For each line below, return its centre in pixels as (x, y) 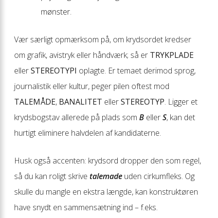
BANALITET (81, 101)
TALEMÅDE (35, 101)
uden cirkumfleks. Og (158, 176)
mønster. (56, 11)
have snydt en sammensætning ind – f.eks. (86, 207)
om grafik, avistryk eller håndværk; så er (82, 55)
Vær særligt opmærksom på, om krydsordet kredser (103, 39)
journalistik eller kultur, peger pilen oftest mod (92, 86)
